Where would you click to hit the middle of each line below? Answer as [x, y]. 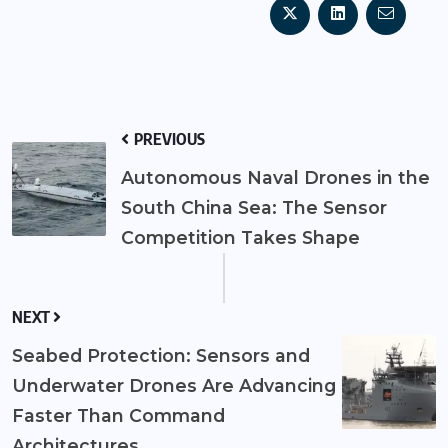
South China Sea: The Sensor [254, 207]
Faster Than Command [118, 415]
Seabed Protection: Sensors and [161, 355]
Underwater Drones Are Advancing [174, 385]
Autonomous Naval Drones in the [275, 177]
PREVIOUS [168, 138]
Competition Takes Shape [240, 237]
